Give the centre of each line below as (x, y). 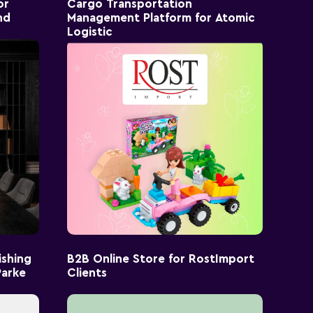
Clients (87, 272)
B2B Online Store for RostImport (161, 259)
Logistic (90, 31)
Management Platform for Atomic (161, 17)
